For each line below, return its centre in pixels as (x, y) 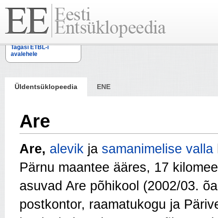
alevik (67, 149)
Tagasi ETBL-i (30, 47)
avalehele (24, 54)
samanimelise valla (157, 149)
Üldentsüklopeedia (46, 87)
